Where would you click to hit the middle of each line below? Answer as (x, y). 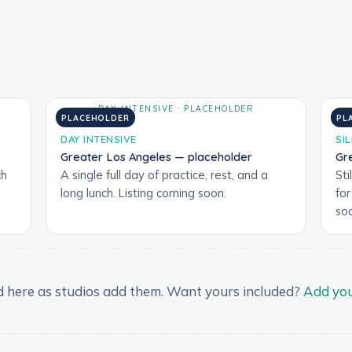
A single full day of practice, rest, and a (164, 174)
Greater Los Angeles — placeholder (156, 156)
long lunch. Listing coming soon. (143, 192)
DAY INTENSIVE (99, 139)
